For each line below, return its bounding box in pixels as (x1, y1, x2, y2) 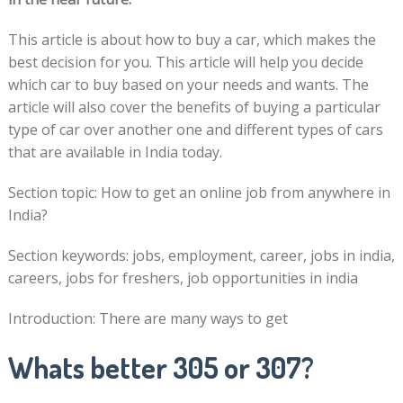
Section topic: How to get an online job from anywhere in (7, 183, 390, 202)
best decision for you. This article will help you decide (7, 52, 363, 72)
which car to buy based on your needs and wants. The (7, 75, 369, 94)
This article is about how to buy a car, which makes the (7, 30, 376, 49)
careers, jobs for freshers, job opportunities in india (7, 268, 358, 288)
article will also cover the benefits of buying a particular (7, 97, 381, 117)
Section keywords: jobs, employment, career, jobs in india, (7, 246, 395, 265)
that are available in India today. (7, 142, 222, 162)
